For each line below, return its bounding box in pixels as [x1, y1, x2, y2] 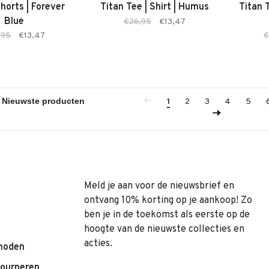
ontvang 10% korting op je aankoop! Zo [84, 195, 252, 207]
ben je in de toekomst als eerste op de [84, 209, 250, 221]
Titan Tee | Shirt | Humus [100, 1, 209, 13]
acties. [84, 238, 112, 250]
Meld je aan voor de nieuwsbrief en [84, 180, 234, 192]
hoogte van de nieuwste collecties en [84, 223, 244, 235]
